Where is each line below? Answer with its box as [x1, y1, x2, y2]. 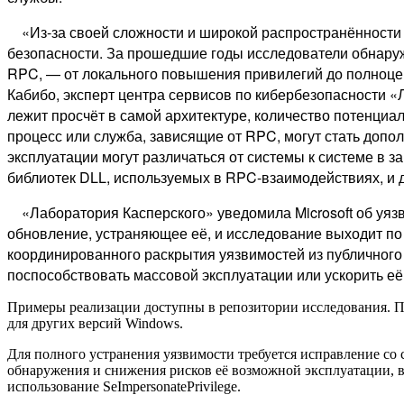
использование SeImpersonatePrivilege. [7, 378, 241, 394]
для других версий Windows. [7, 315, 183, 331]
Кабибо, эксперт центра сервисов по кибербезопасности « [7, 83, 398, 105]
